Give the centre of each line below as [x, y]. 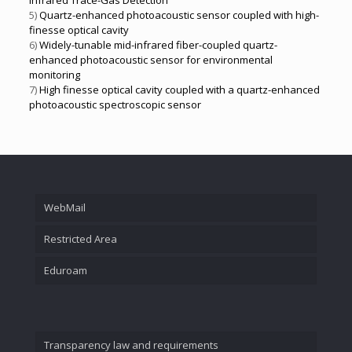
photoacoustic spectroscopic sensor [115, 104]
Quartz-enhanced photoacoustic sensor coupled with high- [179, 15]
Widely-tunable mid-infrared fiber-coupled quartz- [158, 45]
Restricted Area [81, 238]
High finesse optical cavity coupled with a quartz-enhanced [179, 90]
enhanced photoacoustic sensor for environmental [150, 60]
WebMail [65, 207]
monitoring [54, 75]
